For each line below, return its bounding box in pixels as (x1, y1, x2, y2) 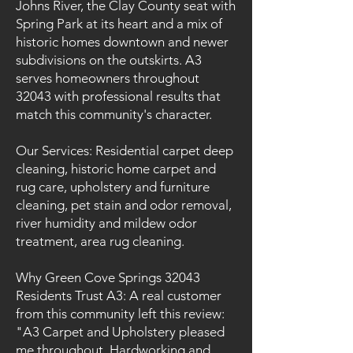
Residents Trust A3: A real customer (16, 288, 221, 303)
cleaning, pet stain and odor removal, (16, 197, 232, 213)
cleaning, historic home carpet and (16, 161, 216, 176)
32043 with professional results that (16, 88, 221, 104)
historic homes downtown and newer (16, 34, 229, 50)
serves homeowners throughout (16, 70, 199, 86)
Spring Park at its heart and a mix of (16, 16, 222, 32)
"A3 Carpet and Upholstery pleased (16, 324, 225, 340)
